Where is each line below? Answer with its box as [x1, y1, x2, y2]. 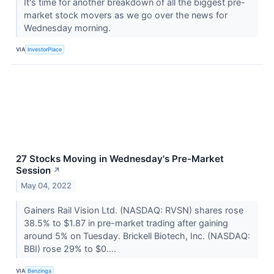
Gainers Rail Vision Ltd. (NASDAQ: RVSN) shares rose [23, 205, 243, 216]
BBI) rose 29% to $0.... [23, 243, 119, 254]
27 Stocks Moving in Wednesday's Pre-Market [16, 152, 224, 165]
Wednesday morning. [23, 22, 113, 33]
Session [16, 164, 51, 176]
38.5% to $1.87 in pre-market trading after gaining [23, 218, 228, 229]
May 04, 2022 [21, 181, 72, 191]
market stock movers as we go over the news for [23, 9, 228, 20]
